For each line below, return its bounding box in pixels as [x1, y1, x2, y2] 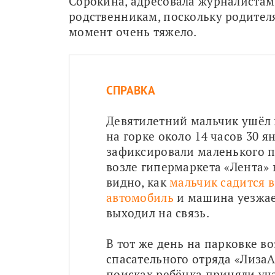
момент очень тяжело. [69, 23, 197, 39]
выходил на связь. [106, 204, 209, 220]
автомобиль [106, 189, 174, 205]
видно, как [106, 174, 170, 190]
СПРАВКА [106, 82, 155, 98]
